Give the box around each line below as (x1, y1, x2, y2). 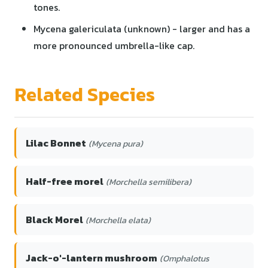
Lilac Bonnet (26, 135, 86, 150)
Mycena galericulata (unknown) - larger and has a (33, 21, 250, 36)
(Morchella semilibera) (106, 175, 191, 188)
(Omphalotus (160, 251, 209, 265)
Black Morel (26, 212, 83, 227)
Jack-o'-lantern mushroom (26, 250, 157, 265)
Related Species (14, 80, 155, 109)
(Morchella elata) (86, 213, 151, 227)
